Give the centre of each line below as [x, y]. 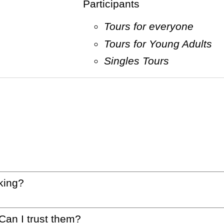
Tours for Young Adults [160, 43]
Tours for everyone [151, 26]
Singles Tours [140, 61]
